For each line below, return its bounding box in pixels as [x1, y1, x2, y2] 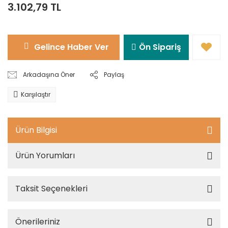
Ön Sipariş [138, 41, 181, 53]
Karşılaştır [21, 90, 50, 99]
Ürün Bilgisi [15, 124, 57, 136]
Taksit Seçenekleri [15, 182, 88, 194]
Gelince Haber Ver [34, 41, 109, 53]
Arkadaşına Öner [23, 70, 75, 79]
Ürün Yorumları [15, 149, 75, 161]
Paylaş [104, 70, 125, 79]
